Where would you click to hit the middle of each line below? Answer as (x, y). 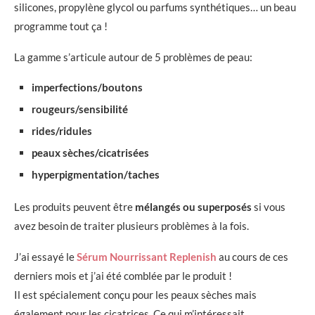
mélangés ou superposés (193, 207)
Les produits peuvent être (75, 207)
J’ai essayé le (45, 257)
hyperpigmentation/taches (96, 175)
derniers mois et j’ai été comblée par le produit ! (123, 276)
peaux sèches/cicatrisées (90, 153)
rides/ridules (62, 131)
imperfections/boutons (87, 88)
